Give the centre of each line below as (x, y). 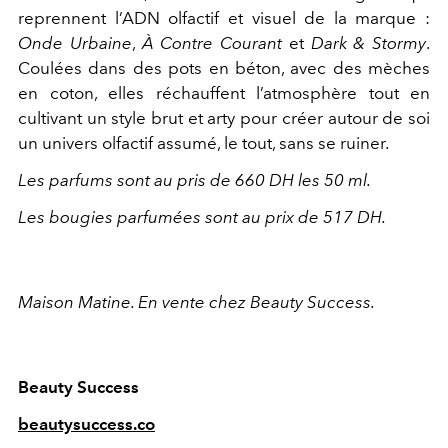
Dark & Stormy (368, 43)
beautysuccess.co (86, 424)
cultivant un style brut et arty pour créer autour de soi (224, 118)
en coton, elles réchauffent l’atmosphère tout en (224, 93)
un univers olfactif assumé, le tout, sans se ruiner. (205, 143)
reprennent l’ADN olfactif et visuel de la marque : (224, 18)
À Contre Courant (211, 43)
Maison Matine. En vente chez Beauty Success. (198, 302)
